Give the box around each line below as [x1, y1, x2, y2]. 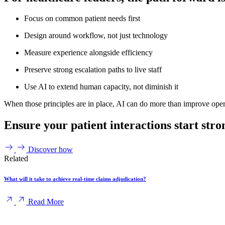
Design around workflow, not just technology [24, 31, 168, 40]
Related [4, 154, 28, 163]
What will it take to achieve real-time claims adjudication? [4, 176, 146, 182]
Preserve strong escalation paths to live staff [24, 65, 162, 74]
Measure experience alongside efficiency [24, 48, 153, 57]
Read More [28, 197, 64, 206]
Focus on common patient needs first [24, 14, 140, 23]
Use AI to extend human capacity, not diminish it [24, 82, 178, 91]
